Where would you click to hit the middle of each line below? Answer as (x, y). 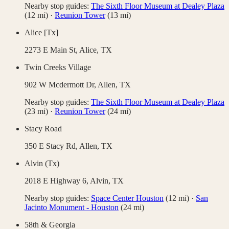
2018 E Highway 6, (57, 181)
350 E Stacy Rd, (52, 146)
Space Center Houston (127, 198)
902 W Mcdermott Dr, (61, 85)
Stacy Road (43, 129)
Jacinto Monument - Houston (72, 208)
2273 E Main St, (52, 50)
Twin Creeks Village (58, 67)
